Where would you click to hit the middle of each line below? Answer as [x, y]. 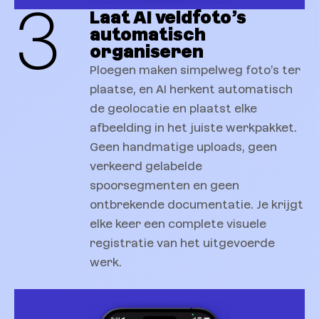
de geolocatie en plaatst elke [173, 108]
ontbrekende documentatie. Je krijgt [197, 204]
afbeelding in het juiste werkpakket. [193, 127]
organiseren [147, 52]
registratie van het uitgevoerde [182, 243]
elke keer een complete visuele [178, 224]
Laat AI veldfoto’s [168, 17]
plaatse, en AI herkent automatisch [191, 89]
